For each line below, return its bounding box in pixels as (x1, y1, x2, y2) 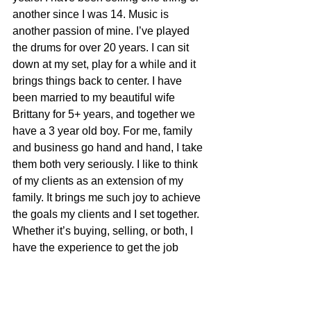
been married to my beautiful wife (12, 91, 178, 103)
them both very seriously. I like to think (12, 158, 201, 170)
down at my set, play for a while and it (12, 58, 199, 70)
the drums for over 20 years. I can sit (12, 41, 192, 53)
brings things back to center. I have (12, 74, 185, 87)
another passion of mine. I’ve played (12, 24, 192, 37)
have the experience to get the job (12, 241, 181, 253)
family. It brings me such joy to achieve (12, 191, 203, 203)
